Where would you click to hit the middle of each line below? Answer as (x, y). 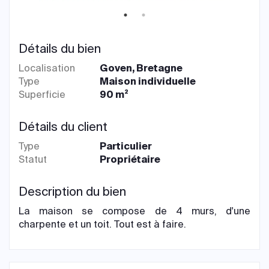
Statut (33, 159)
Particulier (126, 146)
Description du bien (72, 192)
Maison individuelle (148, 81)
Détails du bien (60, 49)
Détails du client (63, 127)
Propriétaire (130, 159)
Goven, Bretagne (141, 68)
